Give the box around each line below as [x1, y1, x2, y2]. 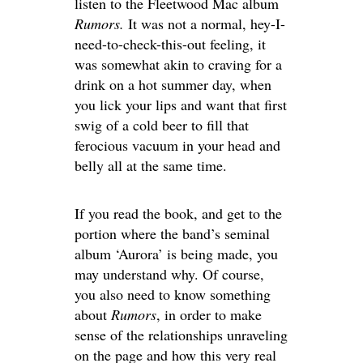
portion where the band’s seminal [75, 224, 270, 243]
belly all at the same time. [75, 156, 227, 175]
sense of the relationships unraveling [75, 325, 288, 344]
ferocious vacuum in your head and [75, 135, 280, 155]
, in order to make [156, 305, 262, 324]
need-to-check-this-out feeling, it [75, 34, 266, 53]
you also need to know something [75, 284, 271, 304]
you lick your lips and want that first [75, 95, 287, 114]
